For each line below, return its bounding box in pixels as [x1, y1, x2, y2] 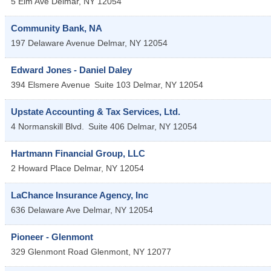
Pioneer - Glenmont [11, 231, 93, 242]
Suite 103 [94, 79, 131, 90]
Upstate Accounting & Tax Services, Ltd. [11, 106, 180, 117]
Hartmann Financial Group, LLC [11, 148, 145, 158]
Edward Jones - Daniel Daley [11, 64, 132, 75]
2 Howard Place [11, 163, 71, 173]
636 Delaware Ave [11, 204, 80, 215]
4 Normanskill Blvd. [11, 121, 84, 131]
